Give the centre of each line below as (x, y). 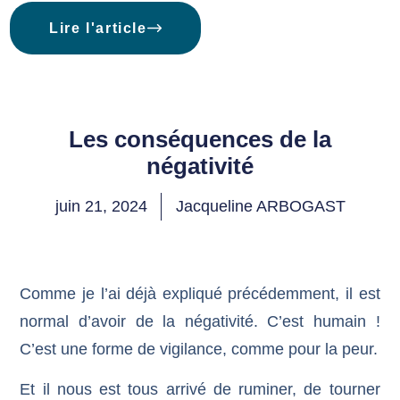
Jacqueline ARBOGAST (260, 206)
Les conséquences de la (200, 139)
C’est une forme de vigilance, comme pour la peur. (199, 349)
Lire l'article (98, 28)
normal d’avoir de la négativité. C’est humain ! (200, 321)
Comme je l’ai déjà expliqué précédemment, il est (200, 293)
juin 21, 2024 (101, 206)
